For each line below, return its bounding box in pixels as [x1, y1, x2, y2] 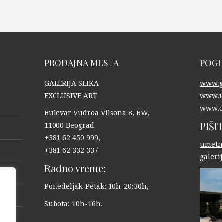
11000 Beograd [44, 121, 94, 130]
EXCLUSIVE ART [44, 92, 97, 100]
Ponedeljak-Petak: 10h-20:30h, [44, 182, 149, 191]
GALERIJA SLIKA [44, 79, 99, 88]
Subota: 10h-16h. [44, 200, 103, 208]
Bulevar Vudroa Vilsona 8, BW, [44, 109, 150, 117]
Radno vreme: [44, 162, 106, 175]
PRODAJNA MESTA [44, 57, 119, 69]
